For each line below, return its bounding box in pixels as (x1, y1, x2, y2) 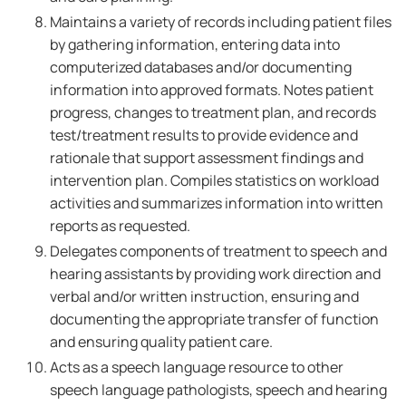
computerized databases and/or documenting (50, 57, 352, 77)
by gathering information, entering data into (50, 34, 340, 54)
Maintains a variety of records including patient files (50, 12, 391, 32)
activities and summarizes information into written (50, 193, 383, 213)
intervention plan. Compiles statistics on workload (50, 170, 379, 190)
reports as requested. (50, 216, 190, 236)
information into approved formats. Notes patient (50, 80, 373, 100)
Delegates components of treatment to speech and (50, 241, 387, 261)
